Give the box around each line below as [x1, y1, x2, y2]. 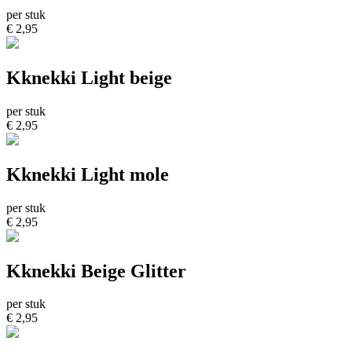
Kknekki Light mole [6, 163, 169, 185]
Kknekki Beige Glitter [6, 260, 186, 281]
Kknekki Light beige [6, 67, 172, 88]
